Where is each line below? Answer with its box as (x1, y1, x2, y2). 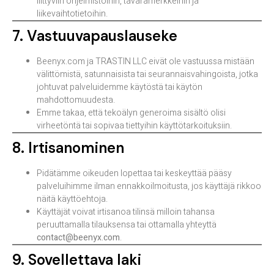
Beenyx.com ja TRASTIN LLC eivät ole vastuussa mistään (37, 55, 254, 68)
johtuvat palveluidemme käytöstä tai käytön (37, 81, 202, 94)
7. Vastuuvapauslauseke (12, 26, 177, 46)
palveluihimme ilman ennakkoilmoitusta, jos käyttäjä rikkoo (37, 180, 261, 193)
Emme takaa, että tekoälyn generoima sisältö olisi (37, 106, 226, 120)
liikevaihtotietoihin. (37, 7, 108, 21)
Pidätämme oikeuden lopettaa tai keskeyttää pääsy (37, 167, 232, 180)
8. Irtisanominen (12, 138, 124, 158)
